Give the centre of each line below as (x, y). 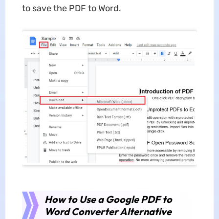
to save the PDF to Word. (71, 8)
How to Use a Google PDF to (108, 199)
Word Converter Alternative (108, 211)
